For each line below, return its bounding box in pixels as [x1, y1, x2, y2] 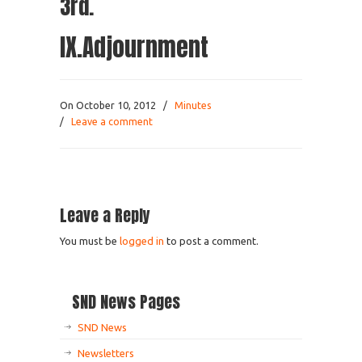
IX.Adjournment [60, 29, 208, 66]
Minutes [175, 99, 212, 112]
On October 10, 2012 [60, 99, 158, 112]
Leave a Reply [60, 204, 150, 228]
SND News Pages [72, 290, 180, 314]
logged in [120, 235, 164, 247]
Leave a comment [71, 116, 153, 128]
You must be [60, 235, 120, 247]
